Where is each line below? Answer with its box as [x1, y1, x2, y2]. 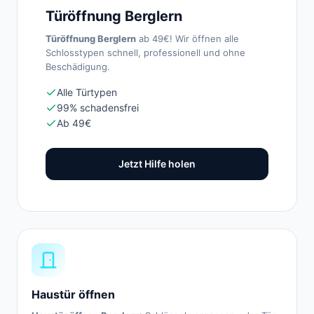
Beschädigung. [46, 61, 110, 72]
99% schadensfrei [57, 102, 139, 114]
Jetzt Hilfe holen [118, 158, 196, 170]
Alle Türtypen [57, 86, 117, 98]
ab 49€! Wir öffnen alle [136, 33, 239, 44]
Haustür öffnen [32, 287, 115, 301]
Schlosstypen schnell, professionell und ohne [46, 47, 245, 58]
